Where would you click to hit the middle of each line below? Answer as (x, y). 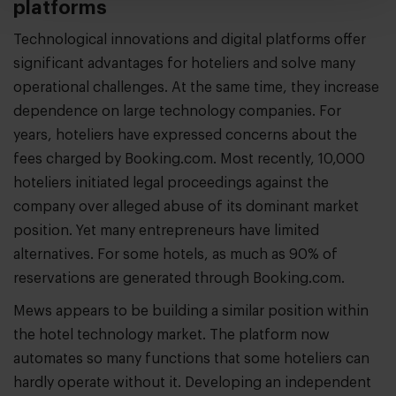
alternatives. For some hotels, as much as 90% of (175, 254)
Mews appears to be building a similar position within (191, 311)
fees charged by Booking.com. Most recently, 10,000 (189, 159)
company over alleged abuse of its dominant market (186, 206)
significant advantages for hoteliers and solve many (184, 63)
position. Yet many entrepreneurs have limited (166, 230)
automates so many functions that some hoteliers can (191, 358)
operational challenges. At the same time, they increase (196, 87)
